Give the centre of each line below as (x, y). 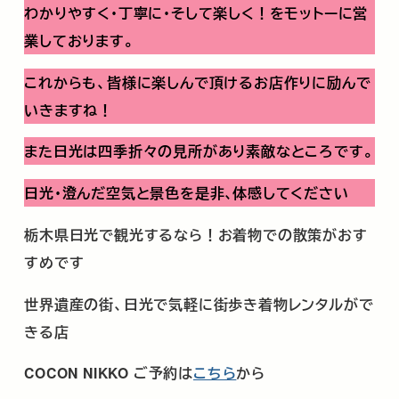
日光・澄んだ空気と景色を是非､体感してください (187, 193)
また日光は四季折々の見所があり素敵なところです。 (199, 151)
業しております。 (79, 40)
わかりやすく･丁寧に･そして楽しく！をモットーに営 (196, 12)
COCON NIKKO (79, 373)
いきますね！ (69, 110)
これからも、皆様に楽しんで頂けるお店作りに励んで (198, 82)
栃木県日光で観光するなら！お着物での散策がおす (196, 234)
